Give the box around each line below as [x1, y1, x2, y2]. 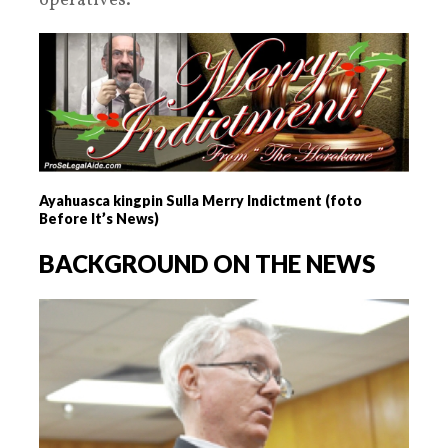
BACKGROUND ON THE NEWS [39, 248, 375, 278]
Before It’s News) [39, 209, 159, 227]
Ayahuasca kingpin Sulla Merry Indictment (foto [39, 191, 362, 209]
